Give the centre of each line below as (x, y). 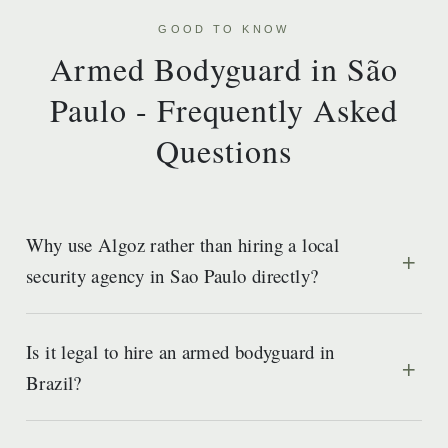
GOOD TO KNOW (224, 29)
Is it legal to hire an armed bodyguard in (180, 351)
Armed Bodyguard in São (224, 68)
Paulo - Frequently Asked (224, 109)
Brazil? (54, 382)
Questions (224, 150)
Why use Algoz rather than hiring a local (183, 244)
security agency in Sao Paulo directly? (172, 275)
